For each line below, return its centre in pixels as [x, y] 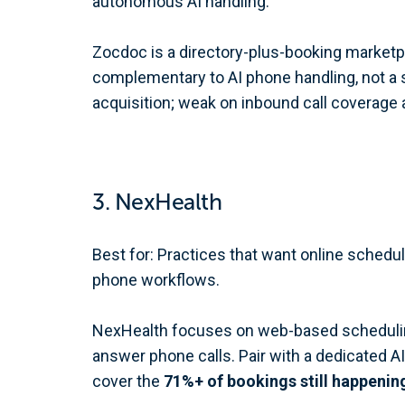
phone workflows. [156, 280]
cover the [128, 381]
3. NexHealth [157, 202]
